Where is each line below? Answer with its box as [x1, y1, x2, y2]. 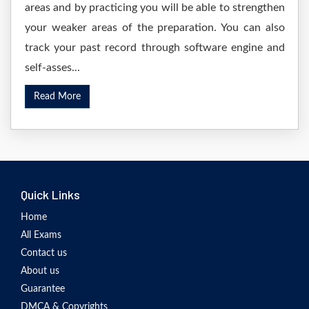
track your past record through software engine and [25, 42, 285, 53]
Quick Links [21, 187, 80, 202]
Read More [34, 92, 81, 101]
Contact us [21, 248, 67, 258]
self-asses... [25, 62, 80, 73]
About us [21, 266, 59, 276]
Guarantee [21, 284, 65, 294]
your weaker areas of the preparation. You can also [25, 22, 285, 33]
